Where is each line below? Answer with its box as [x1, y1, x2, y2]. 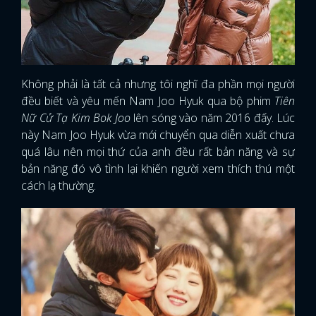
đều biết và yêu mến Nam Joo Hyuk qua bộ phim [21, 93, 274, 109]
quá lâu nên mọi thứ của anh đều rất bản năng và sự [21, 144, 295, 160]
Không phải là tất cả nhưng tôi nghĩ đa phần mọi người [21, 76, 295, 92]
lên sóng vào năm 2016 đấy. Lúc [133, 110, 295, 126]
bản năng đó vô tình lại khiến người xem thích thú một [21, 161, 295, 177]
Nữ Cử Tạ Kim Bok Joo [21, 110, 133, 126]
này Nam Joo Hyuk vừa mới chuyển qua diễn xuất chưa [21, 127, 295, 143]
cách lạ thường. [21, 178, 99, 194]
